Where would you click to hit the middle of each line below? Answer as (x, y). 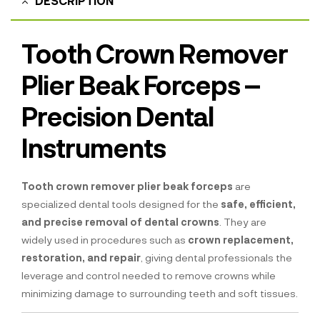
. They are (243, 222)
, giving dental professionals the (216, 258)
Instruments (94, 147)
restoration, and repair (81, 258)
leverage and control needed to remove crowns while (149, 276)
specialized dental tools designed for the (121, 204)
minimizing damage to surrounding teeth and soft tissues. (160, 294)
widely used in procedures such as (105, 240)
